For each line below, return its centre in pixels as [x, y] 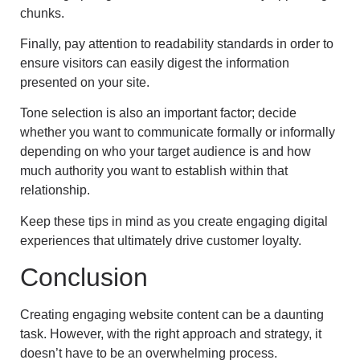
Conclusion [84, 278]
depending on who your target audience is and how [166, 152]
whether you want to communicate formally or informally [178, 133]
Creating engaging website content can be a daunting [172, 315]
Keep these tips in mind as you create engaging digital [174, 221]
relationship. [55, 190]
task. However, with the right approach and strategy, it [171, 334]
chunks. [42, 13]
